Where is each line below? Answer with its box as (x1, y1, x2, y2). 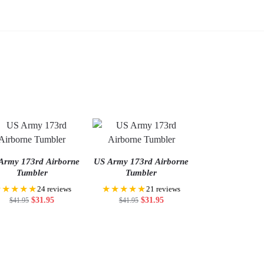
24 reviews (37, 185, 71, 194)
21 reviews (146, 185, 181, 194)
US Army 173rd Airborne (94, 157, 189, 167)
